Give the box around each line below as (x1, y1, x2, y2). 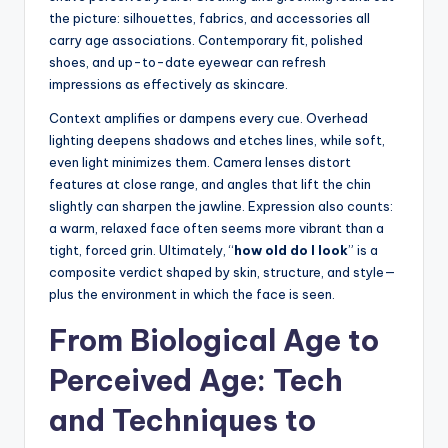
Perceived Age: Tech (49, 362, 343, 400)
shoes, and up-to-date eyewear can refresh (49, 54, 326, 71)
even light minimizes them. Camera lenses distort (49, 154, 351, 171)
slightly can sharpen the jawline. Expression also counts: (49, 198, 393, 215)
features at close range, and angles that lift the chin (49, 176, 371, 193)
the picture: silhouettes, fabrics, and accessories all (49, 10, 370, 27)
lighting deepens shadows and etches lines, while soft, (49, 132, 385, 149)
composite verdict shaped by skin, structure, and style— (49, 264, 396, 281)
